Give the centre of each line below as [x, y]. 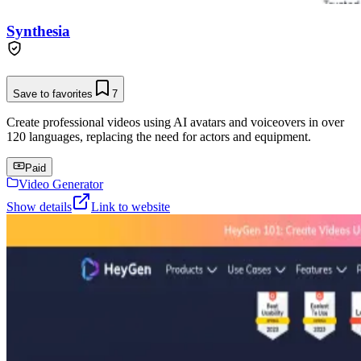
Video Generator [61, 184]
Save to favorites [53, 93]
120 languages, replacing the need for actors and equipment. [159, 136]
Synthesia [38, 31]
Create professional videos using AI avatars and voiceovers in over [175, 122]
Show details [39, 206]
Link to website [131, 206]
